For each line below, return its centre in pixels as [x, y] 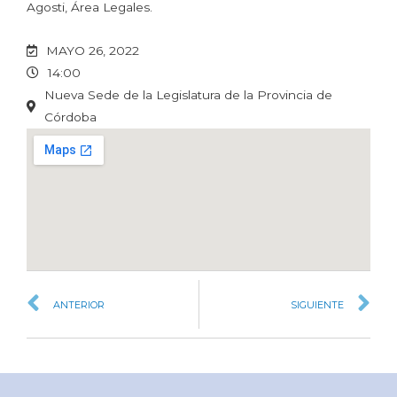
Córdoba [70, 117]
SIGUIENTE [317, 304]
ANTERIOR [79, 304]
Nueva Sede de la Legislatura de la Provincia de [188, 95]
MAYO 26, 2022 [93, 51]
